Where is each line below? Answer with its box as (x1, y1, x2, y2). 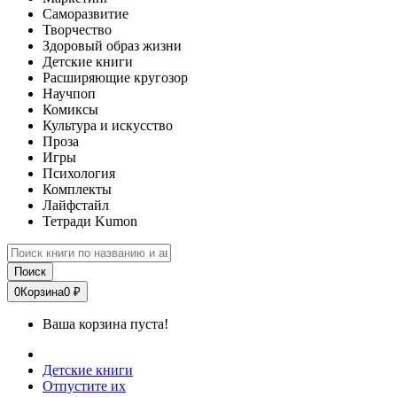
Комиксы (43, 102, 98, 117)
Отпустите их (43, 378, 126, 393)
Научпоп (43, 86, 96, 101)
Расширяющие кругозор (43, 70, 188, 85)
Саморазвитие (43, 6, 128, 21)
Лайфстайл (43, 198, 109, 213)
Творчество (43, 22, 112, 37)
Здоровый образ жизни (43, 38, 182, 53)
